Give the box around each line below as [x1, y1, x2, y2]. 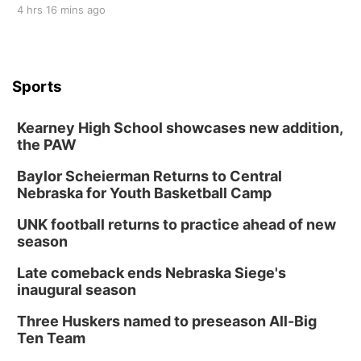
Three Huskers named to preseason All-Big [17, 313, 317, 330]
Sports [12, 77, 62, 96]
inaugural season [17, 281, 136, 298]
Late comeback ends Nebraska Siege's [17, 264, 286, 281]
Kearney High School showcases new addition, [17, 119, 342, 136]
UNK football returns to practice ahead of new [17, 216, 336, 233]
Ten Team [17, 330, 85, 346]
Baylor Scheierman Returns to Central [17, 168, 282, 185]
